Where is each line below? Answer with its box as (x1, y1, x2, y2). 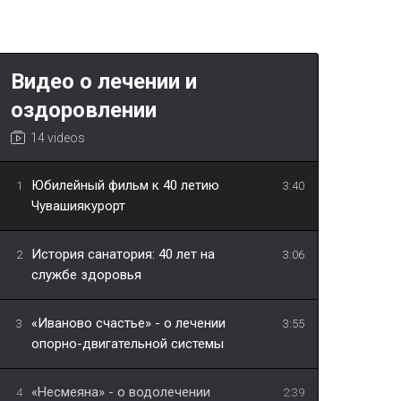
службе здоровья (31, 267, 141, 284)
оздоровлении (11, 98, 157, 124)
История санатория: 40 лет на (31, 246, 215, 263)
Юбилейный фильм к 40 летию (31, 177, 219, 194)
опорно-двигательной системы (31, 336, 224, 353)
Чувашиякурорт (31, 198, 125, 215)
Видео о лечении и (11, 69, 197, 95)
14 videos (30, 131, 85, 146)
